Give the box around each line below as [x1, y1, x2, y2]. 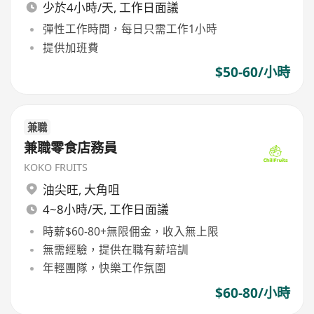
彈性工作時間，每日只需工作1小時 [42, 21, 217, 37]
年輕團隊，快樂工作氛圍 [42, 260, 166, 276]
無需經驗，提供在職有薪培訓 [42, 242, 189, 258]
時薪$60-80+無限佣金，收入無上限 [42, 223, 219, 239]
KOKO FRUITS [24, 161, 88, 175]
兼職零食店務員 [24, 139, 118, 158]
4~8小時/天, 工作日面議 [42, 201, 169, 218]
